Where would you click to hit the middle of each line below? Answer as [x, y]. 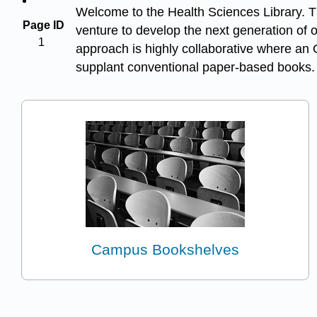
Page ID [44, 25]
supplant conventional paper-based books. [195, 67]
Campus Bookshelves [166, 249]
